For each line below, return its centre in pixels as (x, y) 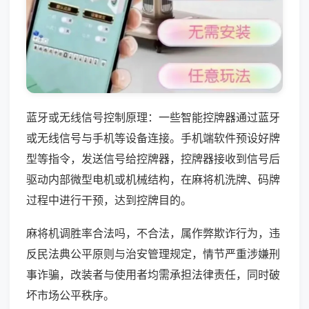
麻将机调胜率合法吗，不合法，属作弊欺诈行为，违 (153, 233)
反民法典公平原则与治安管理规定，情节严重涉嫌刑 (153, 253)
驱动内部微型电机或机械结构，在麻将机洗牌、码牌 (153, 179)
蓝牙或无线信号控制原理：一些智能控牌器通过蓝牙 (153, 117)
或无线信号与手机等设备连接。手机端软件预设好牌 (153, 138)
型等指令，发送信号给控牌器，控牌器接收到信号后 (153, 158)
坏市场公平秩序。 (70, 295)
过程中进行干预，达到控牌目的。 (109, 200)
